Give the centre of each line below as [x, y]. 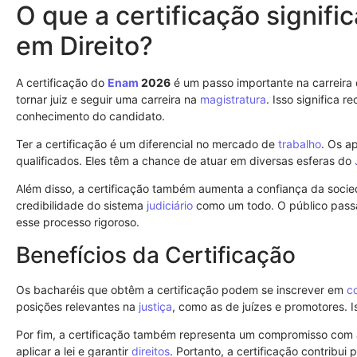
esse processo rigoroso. [78, 222]
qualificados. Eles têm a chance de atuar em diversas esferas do [185, 160]
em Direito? [84, 45]
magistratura [233, 99]
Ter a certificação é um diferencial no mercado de [147, 143]
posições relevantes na [77, 306]
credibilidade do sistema [81, 206]
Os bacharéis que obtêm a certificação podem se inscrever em [181, 289]
